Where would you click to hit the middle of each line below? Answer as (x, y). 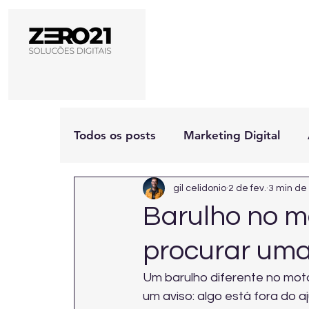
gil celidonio (200, 188)
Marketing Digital (232, 135)
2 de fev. (247, 188)
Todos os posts (115, 135)
